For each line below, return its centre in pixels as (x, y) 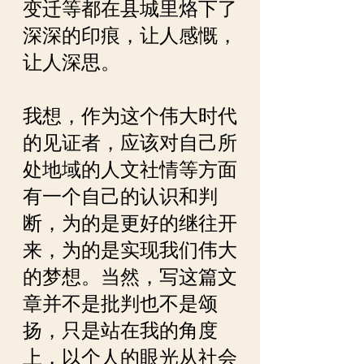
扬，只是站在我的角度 (120, 331)
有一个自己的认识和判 (120, 197)
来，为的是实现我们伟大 (130, 250)
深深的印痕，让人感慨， (130, 36)
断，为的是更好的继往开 (130, 223)
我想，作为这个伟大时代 (130, 116)
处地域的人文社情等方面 (130, 170)
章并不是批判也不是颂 (120, 304)
